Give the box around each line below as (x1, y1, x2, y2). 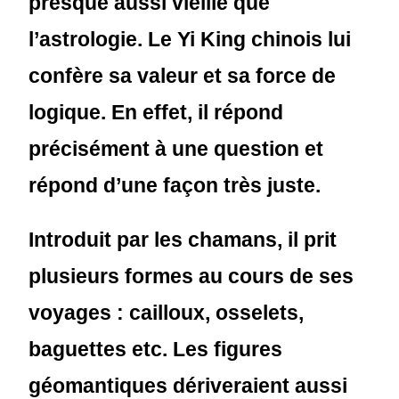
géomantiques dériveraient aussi (28, 374, 348, 397)
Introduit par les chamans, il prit (28, 228, 338, 251)
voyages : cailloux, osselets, (28, 301, 305, 324)
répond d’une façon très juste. (28, 174, 322, 197)
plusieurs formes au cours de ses (28, 265, 354, 288)
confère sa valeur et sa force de (28, 64, 337, 87)
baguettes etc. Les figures (28, 338, 283, 361)
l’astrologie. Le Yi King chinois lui (28, 28, 352, 51)
